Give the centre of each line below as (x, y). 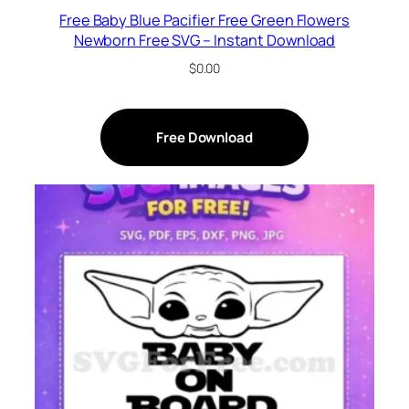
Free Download (204, 137)
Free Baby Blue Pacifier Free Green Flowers (204, 20)
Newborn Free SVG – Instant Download (204, 40)
